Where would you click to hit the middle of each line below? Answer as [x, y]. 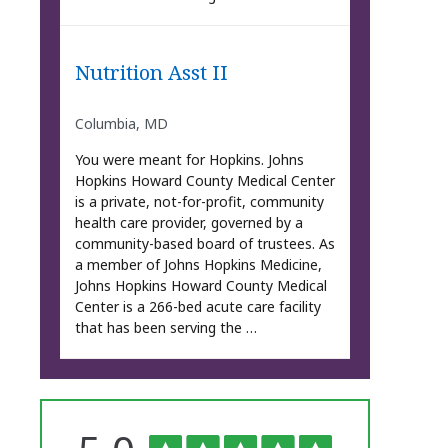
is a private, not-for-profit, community [199, 202]
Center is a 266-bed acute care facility [197, 307]
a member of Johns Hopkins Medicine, [198, 265]
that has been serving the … [165, 328]
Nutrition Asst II [151, 71]
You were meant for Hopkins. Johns [189, 160]
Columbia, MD [121, 124]
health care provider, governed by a [188, 223]
